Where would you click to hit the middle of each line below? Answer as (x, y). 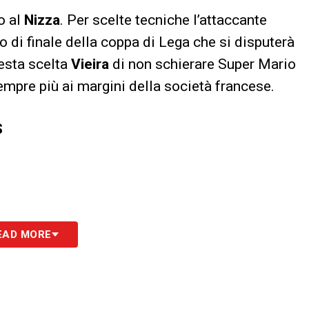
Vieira (90, 64)
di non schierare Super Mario (202, 64)
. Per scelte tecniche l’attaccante (163, 20)
